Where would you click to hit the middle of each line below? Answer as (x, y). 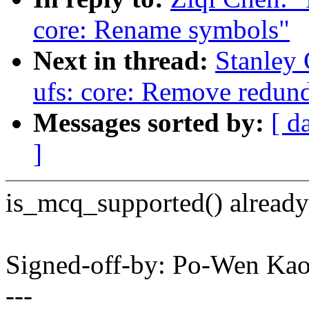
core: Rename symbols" (161, 30)
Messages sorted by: (152, 123)
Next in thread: (124, 61)
